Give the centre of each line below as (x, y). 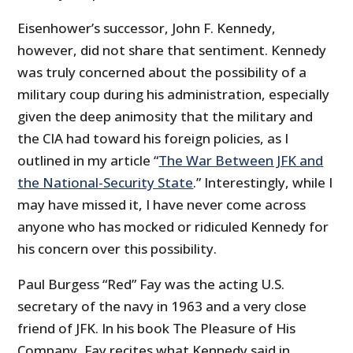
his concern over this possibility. (117, 249)
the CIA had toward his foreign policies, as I (153, 139)
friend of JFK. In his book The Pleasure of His (157, 329)
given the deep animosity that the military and (165, 117)
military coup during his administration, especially (174, 95)
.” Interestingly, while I (263, 183)
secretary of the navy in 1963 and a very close (162, 307)
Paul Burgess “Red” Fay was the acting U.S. (151, 284)
